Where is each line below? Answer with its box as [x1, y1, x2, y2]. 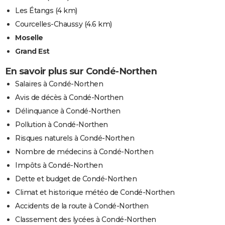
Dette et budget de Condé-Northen [15, 174, 137, 184]
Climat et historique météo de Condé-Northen [15, 188, 175, 197]
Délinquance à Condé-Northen [15, 106, 121, 116]
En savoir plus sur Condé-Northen [5, 66, 157, 77]
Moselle [15, 33, 43, 43]
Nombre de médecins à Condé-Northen [15, 147, 153, 157]
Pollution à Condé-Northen [15, 120, 108, 130]
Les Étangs [15, 6, 53, 16]
